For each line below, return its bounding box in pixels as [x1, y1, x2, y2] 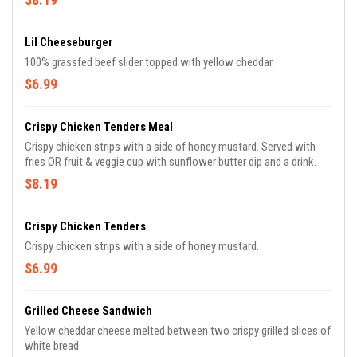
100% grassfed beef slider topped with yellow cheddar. [25, 55, 274, 70]
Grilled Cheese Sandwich [25, 304, 152, 319]
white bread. [25, 339, 81, 354]
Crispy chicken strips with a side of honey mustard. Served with [25, 139, 316, 155]
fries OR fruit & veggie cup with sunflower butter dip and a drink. [25, 155, 316, 170]
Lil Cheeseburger [25, 35, 113, 50]
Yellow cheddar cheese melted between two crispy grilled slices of [25, 324, 331, 339]
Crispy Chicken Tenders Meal [25, 120, 173, 135]
